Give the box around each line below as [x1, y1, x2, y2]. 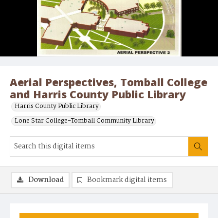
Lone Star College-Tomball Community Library [15, 116, 154, 127]
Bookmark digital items [87, 174, 167, 186]
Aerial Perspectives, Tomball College [10, 75, 207, 90]
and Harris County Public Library [10, 87, 186, 102]
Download [28, 174, 64, 186]
